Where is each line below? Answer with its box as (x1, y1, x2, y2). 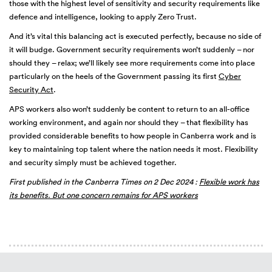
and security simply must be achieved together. (9, 157, 177, 168)
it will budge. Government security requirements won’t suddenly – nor (9, 44, 254, 55)
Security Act (9, 84, 53, 95)
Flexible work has (199, 177, 259, 187)
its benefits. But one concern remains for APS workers (9, 190, 198, 200)
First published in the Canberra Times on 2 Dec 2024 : (9, 177, 199, 187)
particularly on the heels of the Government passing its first (9, 71, 219, 81)
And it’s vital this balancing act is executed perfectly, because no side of (9, 31, 261, 41)
